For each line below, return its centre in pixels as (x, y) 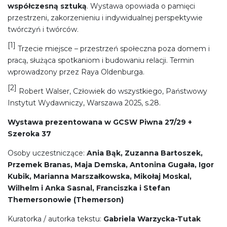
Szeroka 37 (29, 134)
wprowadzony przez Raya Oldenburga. (76, 72)
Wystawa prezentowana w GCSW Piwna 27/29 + (100, 122)
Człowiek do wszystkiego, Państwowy (140, 91)
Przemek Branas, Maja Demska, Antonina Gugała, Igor (111, 165)
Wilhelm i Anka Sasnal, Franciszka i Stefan (89, 188)
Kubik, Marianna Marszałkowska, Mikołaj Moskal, (100, 177)
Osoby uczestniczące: (46, 153)
